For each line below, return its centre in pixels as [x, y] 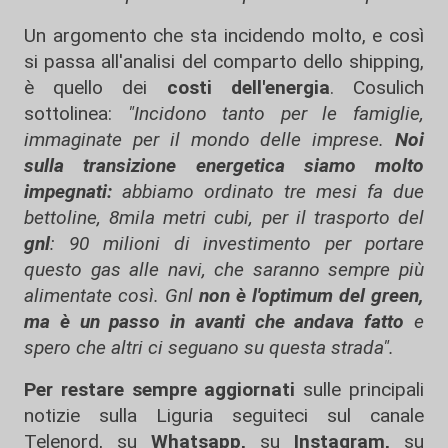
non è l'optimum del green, [311, 295]
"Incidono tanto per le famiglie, [276, 113]
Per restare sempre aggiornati [160, 389]
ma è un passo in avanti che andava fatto [214, 321]
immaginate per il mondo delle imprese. [209, 139]
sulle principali [360, 389]
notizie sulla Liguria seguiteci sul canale [224, 415]
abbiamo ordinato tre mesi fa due [268, 191]
